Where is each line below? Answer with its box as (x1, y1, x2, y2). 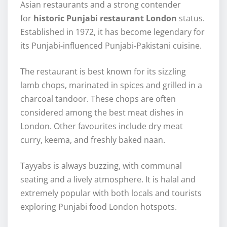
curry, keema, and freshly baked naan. (20, 134, 165, 146)
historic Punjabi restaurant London (33, 13, 177, 24)
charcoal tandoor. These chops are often (20, 93, 176, 105)
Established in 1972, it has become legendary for (20, 26, 205, 38)
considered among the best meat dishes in (20, 107, 183, 119)
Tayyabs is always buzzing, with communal (20, 160, 182, 172)
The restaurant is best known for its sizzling (20, 66, 186, 78)
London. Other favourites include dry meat (20, 121, 183, 132)
